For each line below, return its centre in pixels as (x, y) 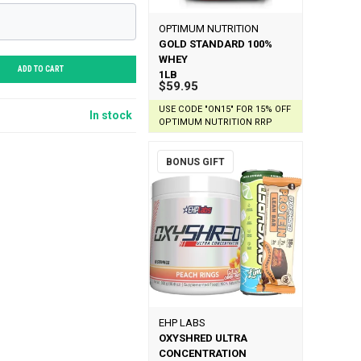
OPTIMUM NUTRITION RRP (215, 122)
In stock (111, 115)
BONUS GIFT (195, 162)
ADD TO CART (41, 68)
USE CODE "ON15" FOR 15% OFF (224, 109)
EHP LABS (182, 323)
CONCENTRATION (202, 353)
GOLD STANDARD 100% (215, 44)
